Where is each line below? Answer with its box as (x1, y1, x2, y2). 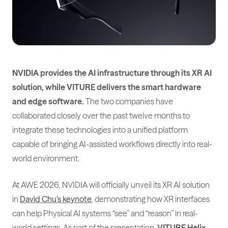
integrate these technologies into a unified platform (12, 124, 188, 135)
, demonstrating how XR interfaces (92, 193, 210, 204)
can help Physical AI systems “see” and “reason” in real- (12, 208, 198, 218)
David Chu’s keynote (20, 193, 92, 204)
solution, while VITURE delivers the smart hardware (12, 81, 201, 92)
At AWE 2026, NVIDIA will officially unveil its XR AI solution (12, 179, 210, 190)
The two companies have (84, 96, 173, 106)
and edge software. (12, 96, 84, 106)
